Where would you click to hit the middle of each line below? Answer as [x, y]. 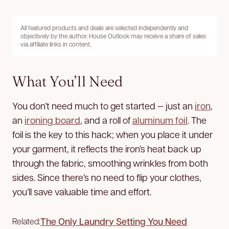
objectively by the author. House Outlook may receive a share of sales [113, 36]
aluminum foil [160, 120]
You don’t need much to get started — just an [104, 105]
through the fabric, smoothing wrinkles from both [110, 163]
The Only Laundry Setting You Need [114, 221]
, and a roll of [106, 120]
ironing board [52, 120]
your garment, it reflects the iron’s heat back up [107, 148]
